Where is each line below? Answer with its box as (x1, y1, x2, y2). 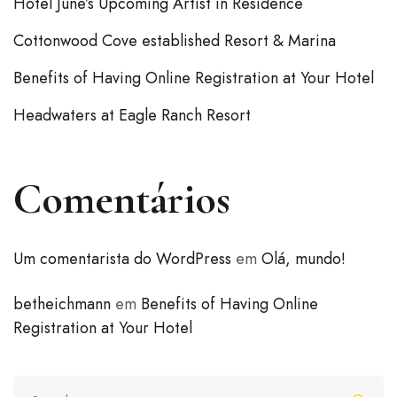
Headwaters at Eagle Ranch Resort (13, 104, 251, 128)
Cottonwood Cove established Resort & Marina (13, 29, 336, 53)
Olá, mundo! (261, 247, 346, 271)
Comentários (13, 174, 230, 226)
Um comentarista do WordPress (13, 247, 231, 271)
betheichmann (13, 292, 111, 316)
